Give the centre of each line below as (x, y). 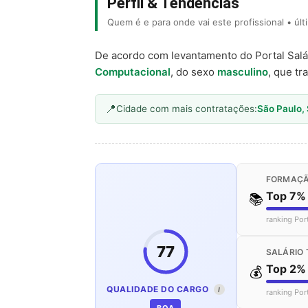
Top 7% (286, 196)
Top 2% (286, 268)
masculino (243, 71)
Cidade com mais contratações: (187, 108)
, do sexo (194, 71)
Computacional (133, 71)
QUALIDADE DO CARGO (159, 289)
